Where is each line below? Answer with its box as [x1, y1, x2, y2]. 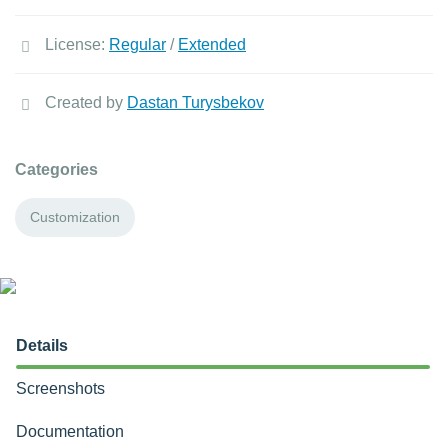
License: [45, 36, 109, 53]
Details [16, 337, 68, 354]
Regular [109, 36, 166, 53]
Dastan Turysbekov [127, 94, 264, 111]
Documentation [16, 423, 124, 440]
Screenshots [16, 380, 105, 397]
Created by [45, 94, 127, 111]
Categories [15, 161, 98, 178]
